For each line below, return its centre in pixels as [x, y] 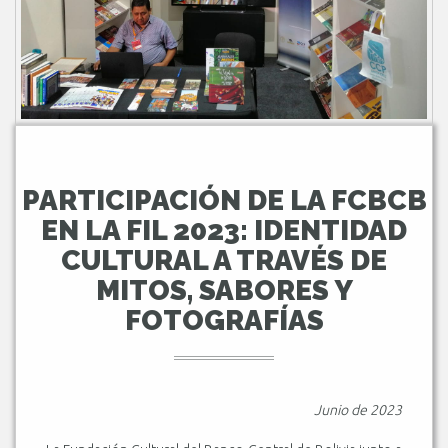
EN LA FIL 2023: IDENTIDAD [224, 230]
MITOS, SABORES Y [224, 290]
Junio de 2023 [358, 409]
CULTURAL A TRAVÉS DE [224, 260]
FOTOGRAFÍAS [224, 320]
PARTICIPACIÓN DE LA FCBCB [224, 200]
